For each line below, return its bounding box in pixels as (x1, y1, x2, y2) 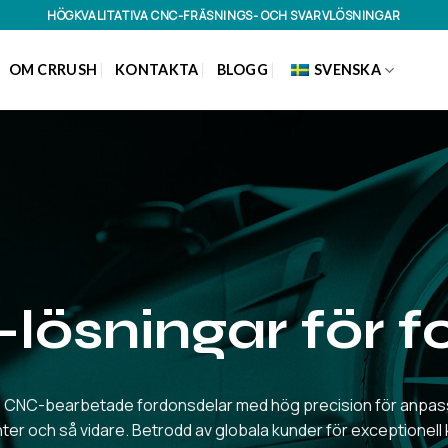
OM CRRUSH (8, 61, 98, 78)
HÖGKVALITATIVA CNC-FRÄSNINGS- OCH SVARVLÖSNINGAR (47, 6, 401, 24)
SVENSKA (313, 61, 381, 78)
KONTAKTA (115, 61, 199, 78)
